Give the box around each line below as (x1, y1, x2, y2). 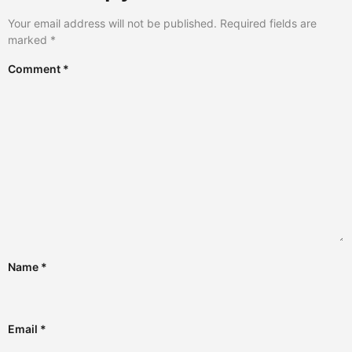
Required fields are (220, 16, 317, 31)
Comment (8, 62, 63, 76)
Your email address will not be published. (8, 16, 217, 31)
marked (8, 33, 50, 47)
